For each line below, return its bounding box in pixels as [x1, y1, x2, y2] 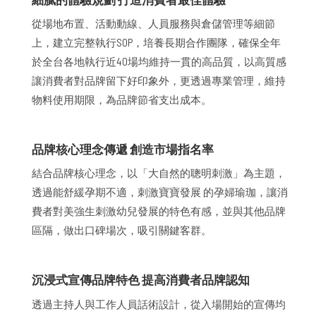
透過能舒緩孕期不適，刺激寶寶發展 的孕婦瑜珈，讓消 [31, 186, 288, 199]
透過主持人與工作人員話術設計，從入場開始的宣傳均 [31, 297, 286, 310]
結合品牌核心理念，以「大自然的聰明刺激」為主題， [31, 166, 286, 180]
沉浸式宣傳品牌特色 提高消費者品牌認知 [31, 272, 250, 287]
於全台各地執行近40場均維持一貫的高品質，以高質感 [31, 55, 286, 68]
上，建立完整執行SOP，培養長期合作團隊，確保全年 [31, 36, 281, 49]
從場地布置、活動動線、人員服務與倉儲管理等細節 [31, 17, 275, 30]
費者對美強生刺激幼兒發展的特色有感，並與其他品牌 [31, 205, 286, 218]
